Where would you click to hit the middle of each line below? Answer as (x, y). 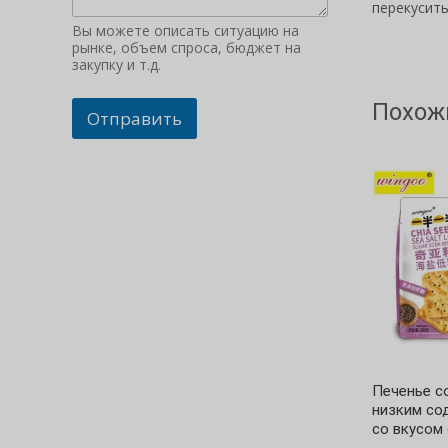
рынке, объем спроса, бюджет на (186, 48)
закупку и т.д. (116, 65)
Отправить (134, 119)
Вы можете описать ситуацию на (185, 31)
